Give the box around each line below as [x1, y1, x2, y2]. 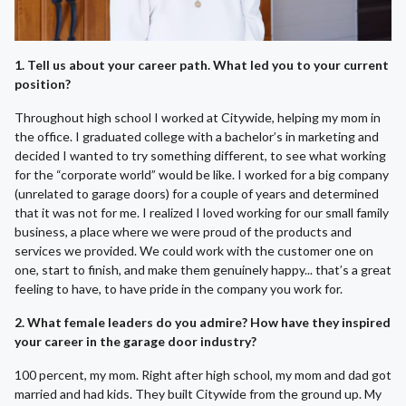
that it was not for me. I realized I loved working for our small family [14, 205, 389, 221]
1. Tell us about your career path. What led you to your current [14, 57, 389, 73]
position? [14, 76, 71, 92]
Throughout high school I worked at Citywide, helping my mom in [14, 110, 381, 126]
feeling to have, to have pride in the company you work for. [14, 281, 343, 297]
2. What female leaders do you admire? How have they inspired [14, 314, 391, 331]
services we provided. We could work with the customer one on [14, 243, 373, 259]
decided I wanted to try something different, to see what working [14, 148, 386, 164]
